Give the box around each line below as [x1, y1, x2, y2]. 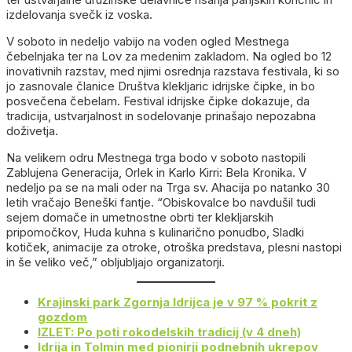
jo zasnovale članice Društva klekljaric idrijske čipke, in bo [6, 79, 315, 93]
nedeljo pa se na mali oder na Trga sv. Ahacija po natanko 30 [6, 180, 330, 195]
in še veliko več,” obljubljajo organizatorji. [6, 255, 225, 269]
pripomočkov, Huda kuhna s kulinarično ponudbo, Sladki [6, 225, 304, 240]
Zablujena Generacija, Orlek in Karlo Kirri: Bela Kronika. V [6, 165, 306, 180]
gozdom [38, 310, 87, 324]
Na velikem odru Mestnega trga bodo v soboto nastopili [6, 150, 306, 165]
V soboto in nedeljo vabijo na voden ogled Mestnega [6, 34, 289, 49]
